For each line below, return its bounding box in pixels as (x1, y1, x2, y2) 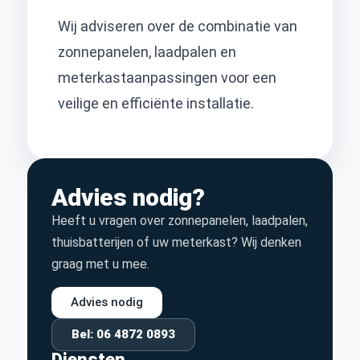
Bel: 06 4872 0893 (72, 326, 175, 342)
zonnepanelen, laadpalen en (58, 43, 236, 60)
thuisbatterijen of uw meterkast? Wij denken (51, 235, 301, 251)
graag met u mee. (51, 256, 149, 272)
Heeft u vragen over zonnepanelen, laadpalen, (51, 213, 308, 229)
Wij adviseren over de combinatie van (58, 17, 297, 35)
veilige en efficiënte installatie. (58, 94, 254, 112)
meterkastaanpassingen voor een (58, 68, 276, 86)
